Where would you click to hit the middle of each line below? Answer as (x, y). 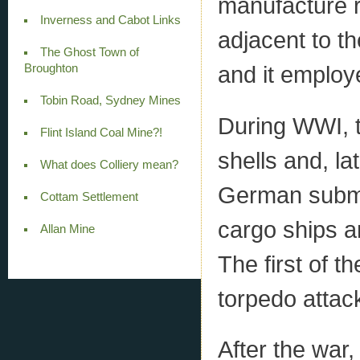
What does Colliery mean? (109, 164)
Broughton (51, 68)
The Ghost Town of (89, 52)
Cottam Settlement (89, 196)
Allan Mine (67, 229)
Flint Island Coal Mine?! (101, 132)
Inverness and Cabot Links (110, 20)
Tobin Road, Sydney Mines (110, 100)
